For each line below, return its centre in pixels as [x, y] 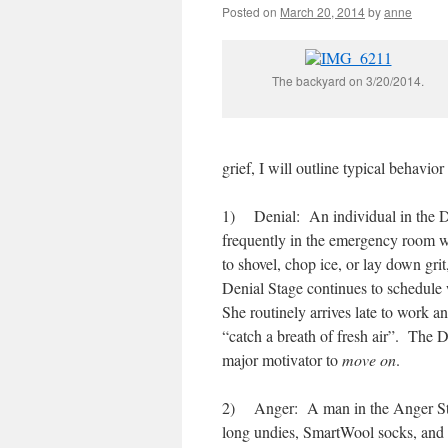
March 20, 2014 [322, 11]
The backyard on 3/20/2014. [348, 80]
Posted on [249, 11]
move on [369, 359]
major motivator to [282, 359]
